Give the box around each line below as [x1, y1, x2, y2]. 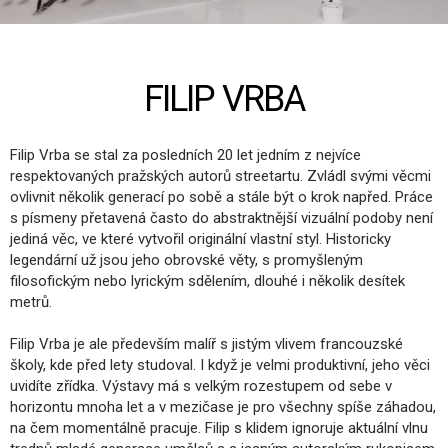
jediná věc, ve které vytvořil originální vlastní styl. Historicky [10, 230, 391, 249]
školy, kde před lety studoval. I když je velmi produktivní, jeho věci [10, 356, 430, 375]
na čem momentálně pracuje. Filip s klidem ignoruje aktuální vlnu [10, 419, 428, 438]
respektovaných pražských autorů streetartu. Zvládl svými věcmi [10, 167, 431, 186]
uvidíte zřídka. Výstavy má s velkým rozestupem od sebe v [10, 377, 392, 396]
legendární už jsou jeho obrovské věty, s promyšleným [10, 251, 363, 270]
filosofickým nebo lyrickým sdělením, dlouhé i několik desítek [10, 272, 405, 291]
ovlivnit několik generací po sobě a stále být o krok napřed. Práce [10, 188, 433, 207]
